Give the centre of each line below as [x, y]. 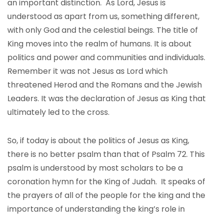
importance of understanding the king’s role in [96, 209]
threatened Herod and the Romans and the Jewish [105, 85]
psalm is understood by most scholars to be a [95, 168]
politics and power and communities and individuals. [106, 57]
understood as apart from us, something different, [103, 16]
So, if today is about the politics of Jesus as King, [98, 141]
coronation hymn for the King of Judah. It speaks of [106, 182]
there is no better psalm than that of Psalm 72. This [106, 154]
